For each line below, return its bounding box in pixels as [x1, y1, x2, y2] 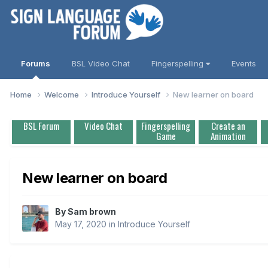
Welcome [44, 89, 81, 99]
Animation [210, 129, 246, 142]
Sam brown [68, 206, 116, 217]
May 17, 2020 [55, 219, 106, 230]
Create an [211, 118, 245, 132]
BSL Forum [23, 118, 59, 132]
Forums [21, 59, 50, 68]
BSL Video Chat [72, 59, 130, 68]
